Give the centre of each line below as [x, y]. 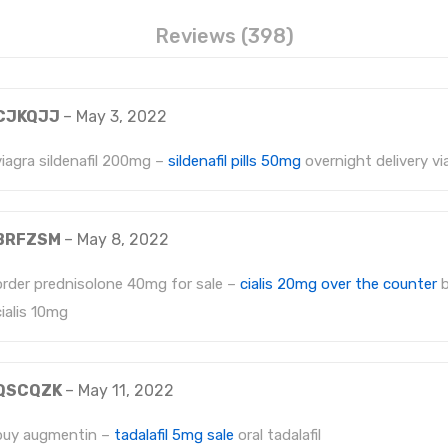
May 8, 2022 [123, 240]
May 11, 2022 [126, 391]
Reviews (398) [224, 36]
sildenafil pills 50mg [234, 161]
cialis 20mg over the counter [338, 284]
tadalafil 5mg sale [174, 435]
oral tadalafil [277, 435]
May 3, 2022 [121, 117]
